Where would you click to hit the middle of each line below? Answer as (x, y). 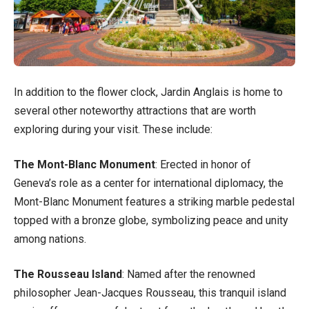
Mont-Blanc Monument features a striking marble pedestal (154, 201)
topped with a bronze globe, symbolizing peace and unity (151, 220)
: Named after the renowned (189, 274)
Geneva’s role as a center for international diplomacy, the (149, 183)
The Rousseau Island (68, 274)
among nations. (50, 239)
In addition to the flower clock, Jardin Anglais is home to (148, 92)
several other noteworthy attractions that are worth (135, 110)
